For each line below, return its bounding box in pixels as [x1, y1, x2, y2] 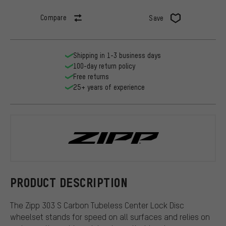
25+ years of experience [73, 83, 145, 92]
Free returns [73, 72, 109, 81]
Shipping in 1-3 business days [73, 51, 161, 60]
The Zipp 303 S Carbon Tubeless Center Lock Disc [10, 199, 184, 210]
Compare [40, 13, 67, 22]
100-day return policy [73, 62, 135, 71]
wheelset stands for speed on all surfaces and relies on [10, 211, 210, 222]
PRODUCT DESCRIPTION [10, 176, 128, 190]
